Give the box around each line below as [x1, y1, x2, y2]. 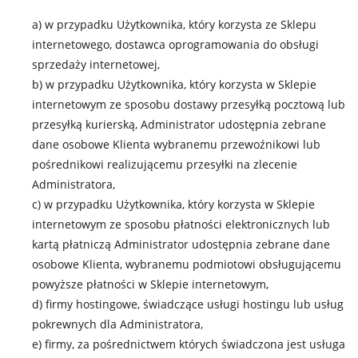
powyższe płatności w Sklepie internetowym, [32, 276, 268, 292]
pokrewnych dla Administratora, [32, 316, 203, 332]
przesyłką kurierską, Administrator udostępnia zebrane [32, 117, 326, 132]
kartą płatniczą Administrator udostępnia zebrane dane [32, 237, 330, 252]
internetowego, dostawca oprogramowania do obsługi [32, 37, 319, 52]
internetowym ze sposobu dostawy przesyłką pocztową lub [32, 97, 345, 112]
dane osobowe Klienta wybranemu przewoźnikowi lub [32, 137, 320, 152]
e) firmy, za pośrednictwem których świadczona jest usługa [32, 336, 345, 352]
